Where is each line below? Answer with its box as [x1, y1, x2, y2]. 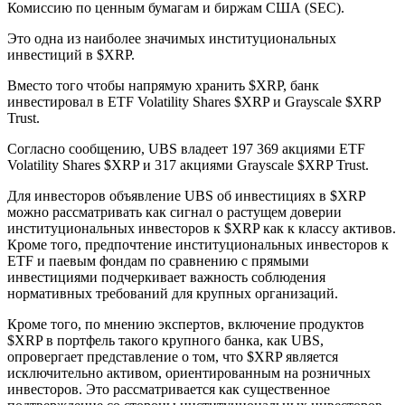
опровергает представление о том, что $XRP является [7, 348, 338, 364]
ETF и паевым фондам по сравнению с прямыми [7, 252, 309, 268]
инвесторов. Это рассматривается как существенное [7, 381, 330, 397]
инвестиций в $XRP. [7, 46, 135, 62]
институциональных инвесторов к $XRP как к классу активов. [7, 220, 396, 236]
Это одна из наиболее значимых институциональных [7, 30, 336, 46]
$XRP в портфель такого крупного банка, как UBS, [7, 332, 324, 348]
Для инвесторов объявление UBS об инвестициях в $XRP [7, 187, 365, 203]
